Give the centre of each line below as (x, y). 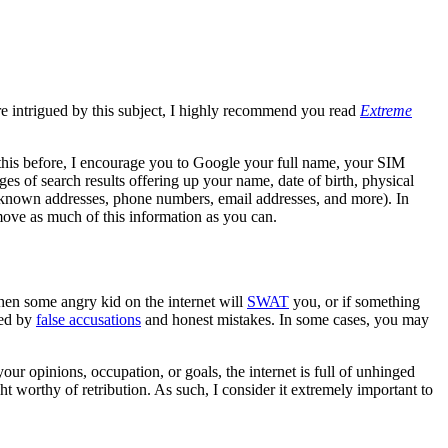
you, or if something (354, 301)
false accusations (88, 319)
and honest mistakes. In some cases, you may (285, 319)
